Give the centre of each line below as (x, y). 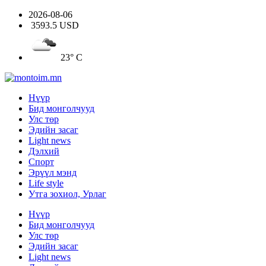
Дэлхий (44, 151)
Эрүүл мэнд (53, 172)
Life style (46, 183)
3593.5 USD (55, 25)
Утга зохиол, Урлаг (67, 194)
